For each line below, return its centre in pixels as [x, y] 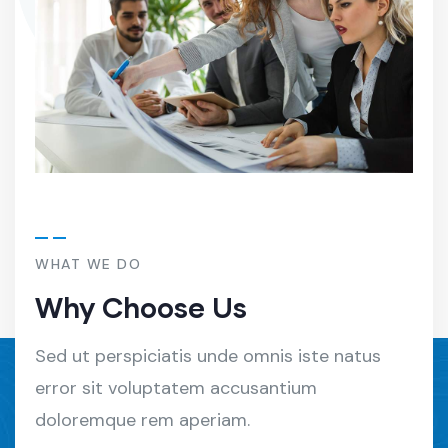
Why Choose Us [141, 306]
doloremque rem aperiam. [142, 419]
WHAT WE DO [88, 263]
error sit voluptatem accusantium [176, 387]
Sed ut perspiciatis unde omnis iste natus [208, 355]
